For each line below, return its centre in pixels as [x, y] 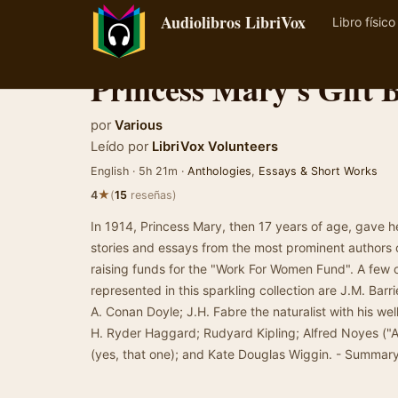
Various [139, 125]
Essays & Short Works [318, 171]
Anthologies [219, 171]
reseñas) [152, 195]
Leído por [119, 147]
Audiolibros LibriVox [233, 22]
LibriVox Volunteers [213, 147]
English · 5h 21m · [139, 171]
